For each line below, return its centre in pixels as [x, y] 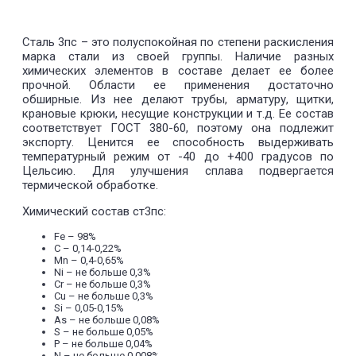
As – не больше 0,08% [107, 320]
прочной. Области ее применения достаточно [178, 85]
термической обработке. [90, 186]
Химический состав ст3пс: [94, 212]
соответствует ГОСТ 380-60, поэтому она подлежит [178, 128]
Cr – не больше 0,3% [103, 284]
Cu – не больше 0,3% [104, 296]
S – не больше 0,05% [104, 332]
